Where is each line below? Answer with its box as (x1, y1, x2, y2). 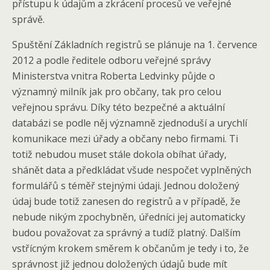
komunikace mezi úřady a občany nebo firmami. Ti (12, 132, 238, 145)
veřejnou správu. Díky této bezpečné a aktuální (12, 101, 225, 114)
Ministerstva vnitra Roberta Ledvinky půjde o (12, 69, 215, 83)
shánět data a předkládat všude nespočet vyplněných (12, 163, 251, 177)
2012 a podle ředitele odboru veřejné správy (12, 54, 211, 67)
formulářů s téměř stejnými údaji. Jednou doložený (12, 179, 239, 192)
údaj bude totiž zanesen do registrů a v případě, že (12, 195, 240, 208)
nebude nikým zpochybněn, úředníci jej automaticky (12, 210, 245, 224)
